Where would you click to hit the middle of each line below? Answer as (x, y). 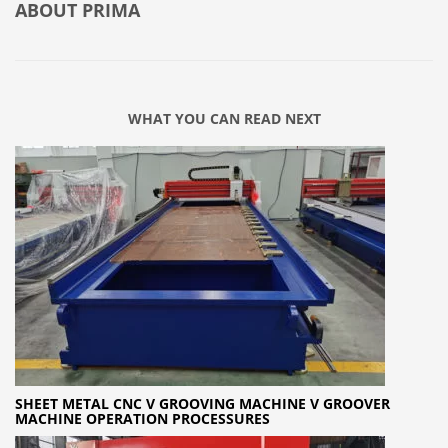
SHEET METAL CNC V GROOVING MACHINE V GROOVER (202, 404)
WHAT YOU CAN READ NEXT (224, 119)
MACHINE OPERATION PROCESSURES (142, 419)
